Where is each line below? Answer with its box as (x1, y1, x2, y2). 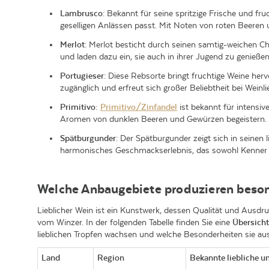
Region (97, 253, 125, 262)
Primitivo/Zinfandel (100, 102, 177, 112)
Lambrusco (60, 8, 103, 18)
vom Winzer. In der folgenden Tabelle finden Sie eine (37, 217, 232, 227)
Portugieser (60, 71, 104, 80)
